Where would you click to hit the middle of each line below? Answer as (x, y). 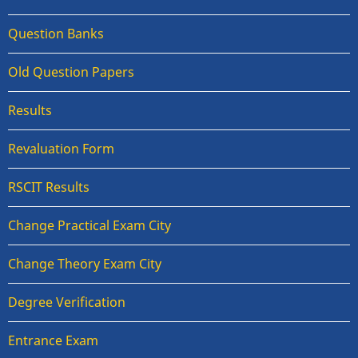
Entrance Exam (53, 340)
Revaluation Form (61, 148)
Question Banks (56, 33)
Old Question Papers (71, 72)
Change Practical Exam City (89, 225)
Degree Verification (67, 302)
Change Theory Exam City (85, 263)
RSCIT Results (49, 187)
